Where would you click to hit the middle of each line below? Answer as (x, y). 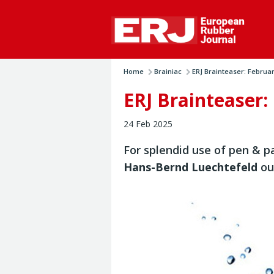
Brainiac (168, 72)
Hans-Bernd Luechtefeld (191, 167)
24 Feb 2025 (148, 124)
